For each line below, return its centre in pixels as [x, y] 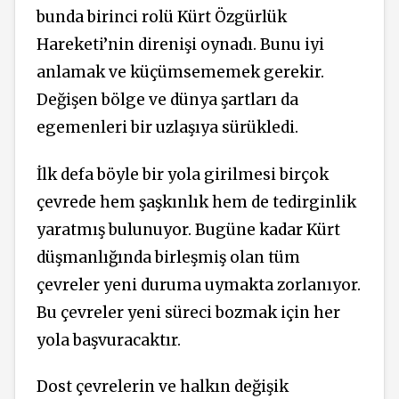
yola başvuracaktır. [109, 340]
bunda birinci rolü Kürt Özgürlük [162, 17]
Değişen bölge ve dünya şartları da [167, 100]
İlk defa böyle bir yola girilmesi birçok [183, 174]
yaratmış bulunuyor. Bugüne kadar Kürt [188, 229]
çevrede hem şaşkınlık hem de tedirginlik [196, 202]
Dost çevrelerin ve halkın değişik [163, 387]
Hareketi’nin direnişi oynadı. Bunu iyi [180, 45]
